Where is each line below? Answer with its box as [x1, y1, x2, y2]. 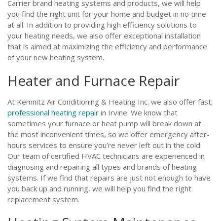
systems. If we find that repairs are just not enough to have [7, 173, 211, 183]
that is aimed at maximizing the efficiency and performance [7, 41, 207, 51]
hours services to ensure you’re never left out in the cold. [7, 140, 202, 150]
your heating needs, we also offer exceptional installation [7, 31, 201, 40]
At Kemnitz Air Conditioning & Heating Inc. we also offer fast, [7, 97, 213, 107]
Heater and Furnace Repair [7, 71, 180, 90]
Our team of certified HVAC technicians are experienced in [7, 151, 205, 161]
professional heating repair [7, 108, 99, 117]
